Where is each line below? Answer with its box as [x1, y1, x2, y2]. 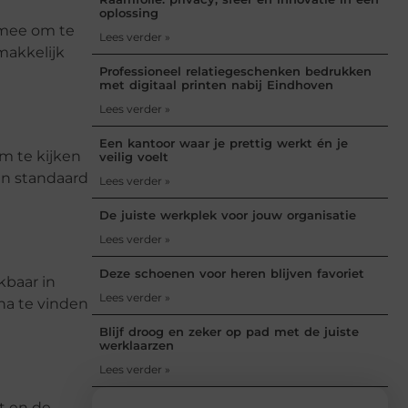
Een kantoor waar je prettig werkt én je [99, 135, 348, 150]
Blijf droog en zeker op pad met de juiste [99, 323, 359, 339]
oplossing [99, 5, 158, 20]
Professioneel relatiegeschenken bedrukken [99, 63, 372, 78]
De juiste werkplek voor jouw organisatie [99, 207, 356, 222]
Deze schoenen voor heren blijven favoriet [99, 265, 364, 280]
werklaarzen [99, 337, 174, 352]
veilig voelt [99, 148, 168, 164]
